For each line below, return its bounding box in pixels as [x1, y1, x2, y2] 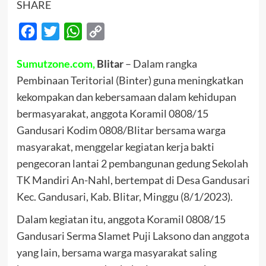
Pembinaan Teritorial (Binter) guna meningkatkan [16, 74, 243, 87]
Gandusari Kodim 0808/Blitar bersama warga [16, 123, 226, 137]
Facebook [36, 26, 77, 37]
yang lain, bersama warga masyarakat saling [16, 246, 217, 259]
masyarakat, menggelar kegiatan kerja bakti [16, 140, 214, 153]
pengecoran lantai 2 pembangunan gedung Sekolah [16, 157, 248, 170]
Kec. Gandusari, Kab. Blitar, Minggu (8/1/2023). [16, 190, 233, 203]
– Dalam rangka [123, 57, 197, 70]
